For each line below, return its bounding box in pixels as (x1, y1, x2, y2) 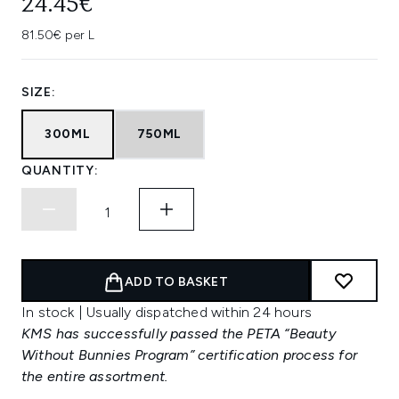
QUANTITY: (21, 163, 99, 178)
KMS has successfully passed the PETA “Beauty (21, 325, 336, 342)
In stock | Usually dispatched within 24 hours (21, 304, 312, 321)
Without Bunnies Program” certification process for (21, 346, 358, 363)
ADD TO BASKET (125, 274, 228, 289)
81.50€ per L (21, 28, 94, 43)
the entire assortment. (21, 368, 168, 385)
